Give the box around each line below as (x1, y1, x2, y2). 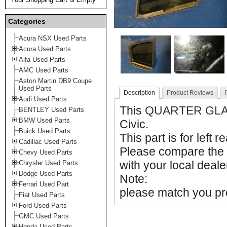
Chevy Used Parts (19, 148, 72, 156)
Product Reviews (167, 89, 213, 96)
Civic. (120, 118, 148, 131)
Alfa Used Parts (19, 56, 65, 63)
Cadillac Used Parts (19, 138, 77, 145)
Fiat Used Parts (19, 191, 65, 199)
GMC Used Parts (19, 212, 69, 220)
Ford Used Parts (19, 202, 67, 209)
